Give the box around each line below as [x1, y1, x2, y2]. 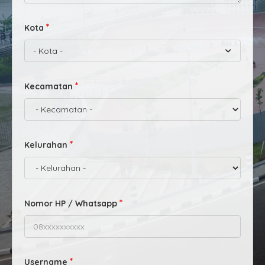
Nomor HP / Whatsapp [24, 198, 117, 209]
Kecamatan [24, 81, 73, 92]
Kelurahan [24, 140, 67, 150]
